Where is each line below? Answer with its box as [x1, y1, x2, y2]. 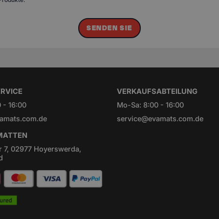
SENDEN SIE [87, 23, 132, 33]
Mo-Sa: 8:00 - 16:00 [117, 101, 184, 109]
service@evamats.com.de [117, 114, 203, 123]
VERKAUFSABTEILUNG [117, 87, 197, 96]
